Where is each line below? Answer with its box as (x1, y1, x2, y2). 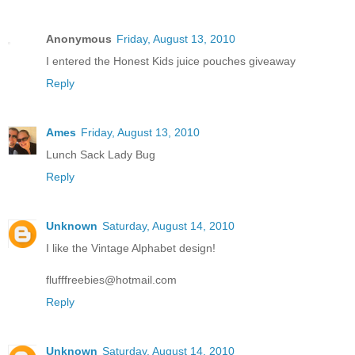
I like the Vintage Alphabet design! (46, 241, 216, 254)
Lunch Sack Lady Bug (46, 147, 155, 161)
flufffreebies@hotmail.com (46, 273, 177, 286)
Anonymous (46, 32, 112, 45)
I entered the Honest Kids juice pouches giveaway (46, 54, 296, 67)
